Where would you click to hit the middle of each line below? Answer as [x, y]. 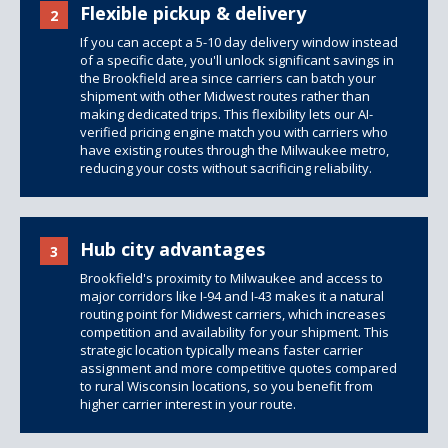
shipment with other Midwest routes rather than [225, 96]
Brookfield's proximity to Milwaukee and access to [231, 278]
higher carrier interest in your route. [188, 404]
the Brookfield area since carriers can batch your [228, 78]
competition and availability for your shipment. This [234, 332]
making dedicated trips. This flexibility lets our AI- [226, 114]
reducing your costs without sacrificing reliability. [226, 168]
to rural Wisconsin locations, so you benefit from [226, 386]
